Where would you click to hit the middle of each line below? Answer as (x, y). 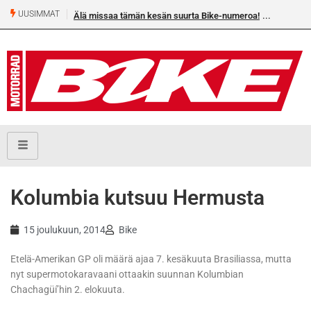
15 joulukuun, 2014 (65, 230)
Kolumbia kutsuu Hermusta (137, 198)
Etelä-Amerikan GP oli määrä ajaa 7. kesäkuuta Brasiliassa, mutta (151, 259)
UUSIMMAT (38, 14)
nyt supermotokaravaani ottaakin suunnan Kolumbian (127, 275)
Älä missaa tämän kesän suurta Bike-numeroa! (167, 16)
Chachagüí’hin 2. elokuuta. (68, 290)
